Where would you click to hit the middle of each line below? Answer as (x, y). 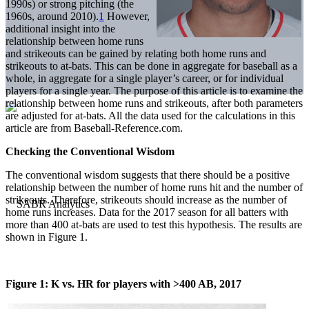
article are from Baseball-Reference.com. (94, 128)
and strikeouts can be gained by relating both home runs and (136, 53)
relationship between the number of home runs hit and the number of (154, 187)
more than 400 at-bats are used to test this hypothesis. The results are (154, 224)
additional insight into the (60, 28)
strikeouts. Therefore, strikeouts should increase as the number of (146, 199)
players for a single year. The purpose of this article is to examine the (154, 90)
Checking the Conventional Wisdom (90, 151)
